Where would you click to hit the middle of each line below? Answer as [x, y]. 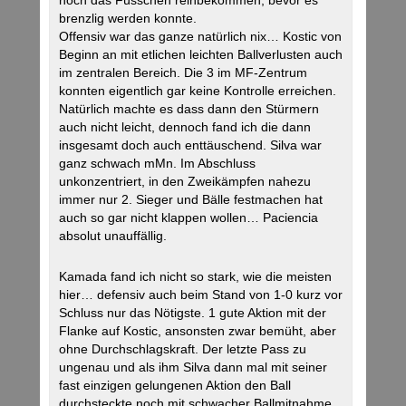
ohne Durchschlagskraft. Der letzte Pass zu [183, 349]
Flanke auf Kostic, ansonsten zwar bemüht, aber [198, 331]
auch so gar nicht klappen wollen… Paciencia [188, 218]
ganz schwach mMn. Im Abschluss [157, 164]
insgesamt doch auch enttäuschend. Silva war [190, 145]
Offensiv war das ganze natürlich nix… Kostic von [200, 37]
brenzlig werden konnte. [128, 19]
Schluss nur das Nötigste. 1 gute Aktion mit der [193, 313]
